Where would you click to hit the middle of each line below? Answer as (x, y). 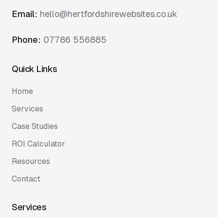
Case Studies (35, 126)
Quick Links (35, 69)
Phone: (26, 40)
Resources (31, 161)
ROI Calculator (38, 144)
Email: (25, 14)
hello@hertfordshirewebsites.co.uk (109, 14)
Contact (26, 179)
